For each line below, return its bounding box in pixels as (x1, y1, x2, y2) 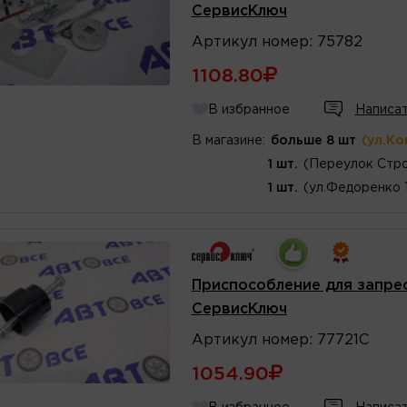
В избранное (207, 104, 290, 115)
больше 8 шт (270, 134, 356, 146)
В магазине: (191, 134, 265, 146)
